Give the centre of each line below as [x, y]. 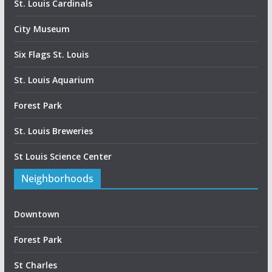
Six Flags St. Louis [51, 54]
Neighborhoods [57, 178]
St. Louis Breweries [53, 131]
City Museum [42, 29]
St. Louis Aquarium [54, 80]
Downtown [36, 214]
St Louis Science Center [63, 156]
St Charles [35, 265]
